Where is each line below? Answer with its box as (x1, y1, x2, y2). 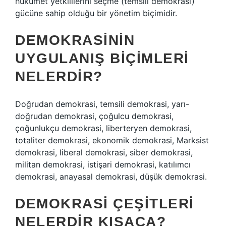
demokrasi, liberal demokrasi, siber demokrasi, (15, 147, 193, 157)
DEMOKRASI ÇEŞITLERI (15, 196, 194, 211)
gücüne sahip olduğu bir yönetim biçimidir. (15, 8, 177, 18)
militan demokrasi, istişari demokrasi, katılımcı (15, 159, 191, 169)
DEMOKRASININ (15, 32, 135, 48)
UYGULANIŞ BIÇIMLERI (15, 50, 189, 66)
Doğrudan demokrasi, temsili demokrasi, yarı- (15, 99, 189, 109)
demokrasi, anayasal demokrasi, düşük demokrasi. (15, 172, 207, 182)
